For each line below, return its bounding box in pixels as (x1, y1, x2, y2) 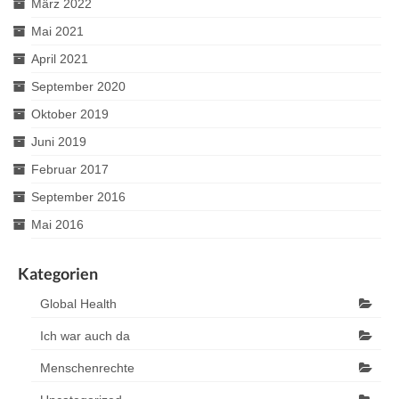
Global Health (40, 297, 117, 311)
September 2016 (31, 190, 126, 204)
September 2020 (31, 79, 126, 94)
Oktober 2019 (31, 107, 109, 121)
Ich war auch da (40, 329, 130, 343)
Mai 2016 (31, 217, 84, 232)
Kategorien (18, 264, 98, 283)
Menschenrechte (40, 361, 134, 375)
